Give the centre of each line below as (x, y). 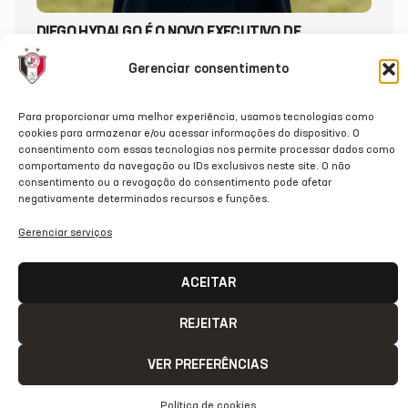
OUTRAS (251, 393)
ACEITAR (208, 282)
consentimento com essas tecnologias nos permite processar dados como (207, 150)
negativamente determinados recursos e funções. (144, 199)
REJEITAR (208, 323)
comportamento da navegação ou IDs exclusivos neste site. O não (184, 167)
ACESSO (62, 393)
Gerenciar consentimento (208, 69)
